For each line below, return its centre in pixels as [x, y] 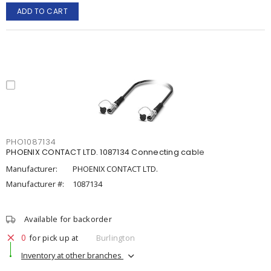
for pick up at [54, 237]
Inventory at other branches [72, 255]
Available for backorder [68, 219]
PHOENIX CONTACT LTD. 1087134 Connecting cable [106, 152]
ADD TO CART [42, 11]
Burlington [115, 237]
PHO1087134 [31, 142]
